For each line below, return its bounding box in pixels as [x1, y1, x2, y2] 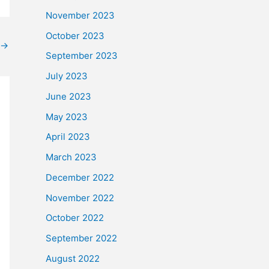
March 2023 [46, 151, 97, 163]
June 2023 [46, 90, 91, 102]
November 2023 [46, 9, 115, 21]
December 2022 [46, 171, 114, 183]
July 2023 [46, 70, 88, 82]
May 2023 [46, 110, 88, 122]
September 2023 [46, 50, 118, 62]
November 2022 [46, 192, 114, 204]
